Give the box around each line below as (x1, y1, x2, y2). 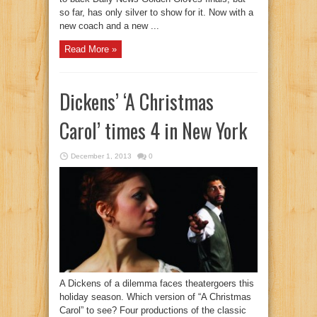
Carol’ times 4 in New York (59, 115, 247, 145)
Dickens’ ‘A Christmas (59, 86, 214, 116)
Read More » (64, 43, 117, 54)
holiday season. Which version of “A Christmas (59, 292, 251, 303)
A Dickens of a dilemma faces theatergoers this (59, 278, 254, 289)
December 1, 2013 (71, 151, 132, 160)
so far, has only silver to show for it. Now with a (59, 7, 253, 18)
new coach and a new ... (59, 21, 159, 32)
